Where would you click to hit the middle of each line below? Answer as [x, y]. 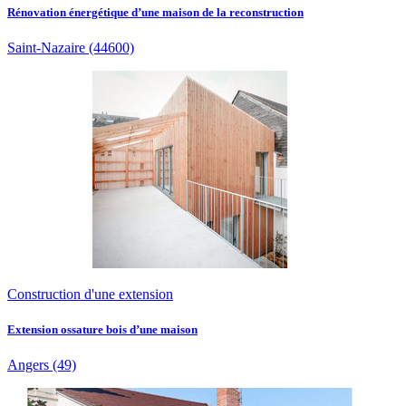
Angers [28, 365]
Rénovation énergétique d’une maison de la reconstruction [155, 12]
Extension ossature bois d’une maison [102, 330]
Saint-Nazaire [46, 48]
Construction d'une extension [90, 295]
